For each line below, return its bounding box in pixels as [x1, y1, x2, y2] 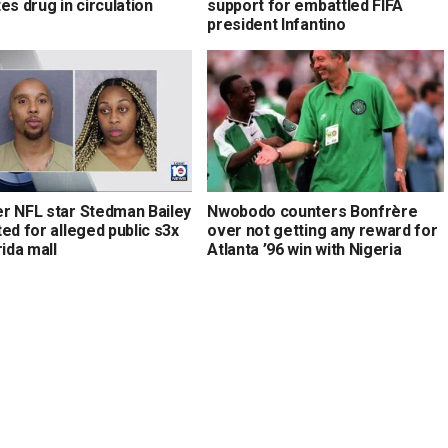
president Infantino [207, 14, 346, 34]
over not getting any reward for [207, 220, 438, 240]
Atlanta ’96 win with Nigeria [207, 239, 402, 259]
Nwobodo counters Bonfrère [207, 201, 418, 221]
